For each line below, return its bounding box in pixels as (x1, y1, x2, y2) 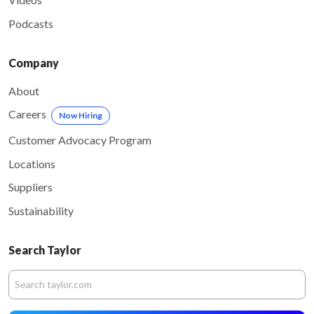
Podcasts (8, 16, 53, 30)
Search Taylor (8, 243, 81, 257)
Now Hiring (59, 110, 102, 121)
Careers (8, 107, 46, 121)
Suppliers (8, 180, 53, 194)
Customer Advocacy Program (8, 133, 151, 147)
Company (8, 55, 59, 69)
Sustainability (8, 203, 74, 217)
